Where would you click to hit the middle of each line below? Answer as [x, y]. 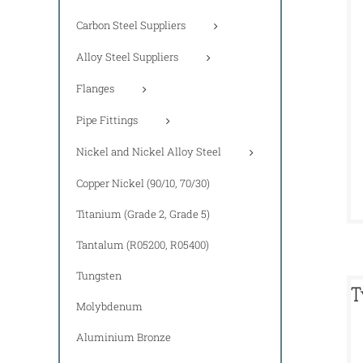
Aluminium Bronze [124, 337]
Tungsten [99, 276]
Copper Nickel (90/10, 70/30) [143, 184]
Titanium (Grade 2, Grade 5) [143, 214]
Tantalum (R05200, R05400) [143, 245]
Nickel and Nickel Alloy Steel [149, 152]
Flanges [95, 88]
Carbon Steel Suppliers [131, 25]
